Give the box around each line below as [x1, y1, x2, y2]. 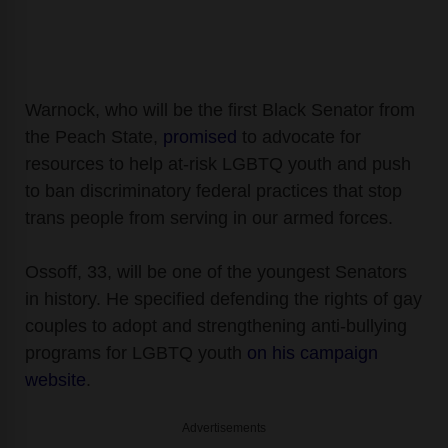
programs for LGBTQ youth [25, 342, 247, 363]
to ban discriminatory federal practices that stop [25, 180, 402, 201]
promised [163, 126, 237, 147]
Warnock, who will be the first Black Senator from [25, 99, 415, 120]
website [25, 369, 86, 390]
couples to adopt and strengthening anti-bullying [25, 315, 407, 336]
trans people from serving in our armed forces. [25, 207, 393, 228]
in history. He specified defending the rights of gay [25, 288, 422, 309]
